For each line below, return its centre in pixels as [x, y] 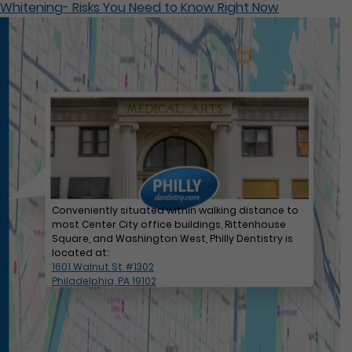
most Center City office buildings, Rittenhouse [169, 224]
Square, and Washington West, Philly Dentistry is [172, 238]
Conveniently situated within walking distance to [175, 210]
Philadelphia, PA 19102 [104, 280]
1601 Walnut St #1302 [103, 266]
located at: [80, 252]
